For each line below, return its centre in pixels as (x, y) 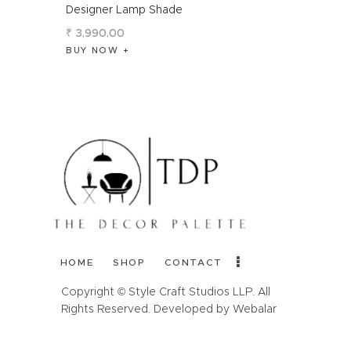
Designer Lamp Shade (124, 10)
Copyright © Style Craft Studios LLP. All (165, 291)
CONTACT (194, 262)
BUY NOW (92, 50)
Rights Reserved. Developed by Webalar (168, 308)
